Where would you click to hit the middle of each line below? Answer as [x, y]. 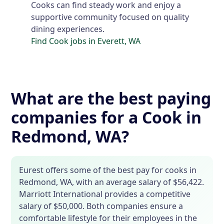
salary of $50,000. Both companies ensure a [101, 206]
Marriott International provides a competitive [105, 194]
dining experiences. [68, 29]
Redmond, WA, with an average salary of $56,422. [112, 182]
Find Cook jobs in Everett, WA [86, 41]
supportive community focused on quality [110, 17]
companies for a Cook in [106, 117]
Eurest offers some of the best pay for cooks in [108, 170]
